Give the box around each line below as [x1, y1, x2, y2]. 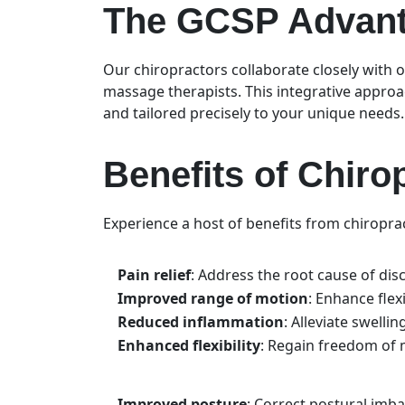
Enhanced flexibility [118, 334, 260, 355]
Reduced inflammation [118, 311, 284, 332]
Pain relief [118, 264, 191, 285]
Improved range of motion [118, 287, 308, 308]
